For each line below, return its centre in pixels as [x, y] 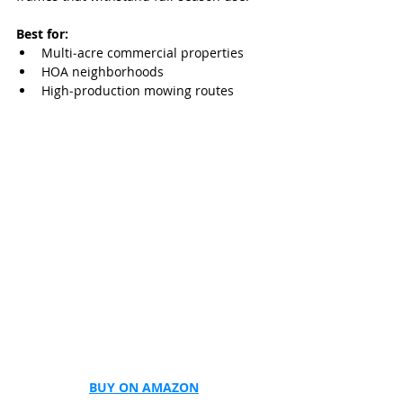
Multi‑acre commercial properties [143, 53]
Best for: [42, 34]
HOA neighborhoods [103, 72]
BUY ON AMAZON [144, 388]
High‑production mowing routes [138, 90]
